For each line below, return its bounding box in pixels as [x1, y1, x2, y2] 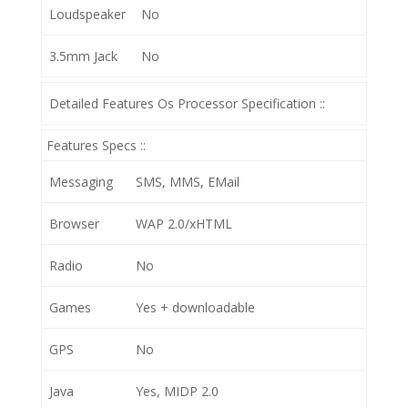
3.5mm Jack [49, 47, 117, 65]
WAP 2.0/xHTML [136, 215, 232, 232]
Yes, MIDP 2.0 [136, 382, 219, 400]
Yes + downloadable [136, 299, 255, 316]
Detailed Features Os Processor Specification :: [49, 95, 325, 112]
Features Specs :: [46, 137, 146, 154]
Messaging [49, 173, 113, 190]
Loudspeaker [49, 5, 126, 23]
